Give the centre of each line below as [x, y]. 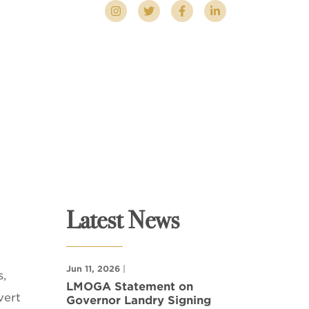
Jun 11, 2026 [93, 269]
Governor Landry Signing [139, 300]
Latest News [123, 220]
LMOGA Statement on [130, 287]
